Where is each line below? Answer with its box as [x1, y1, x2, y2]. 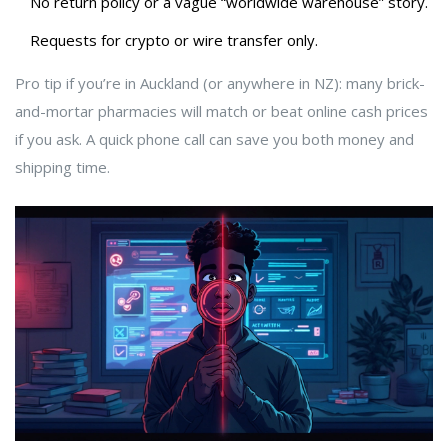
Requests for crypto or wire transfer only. [30, 30, 318, 51]
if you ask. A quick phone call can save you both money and [15, 129, 414, 150]
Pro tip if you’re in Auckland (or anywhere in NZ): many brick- [15, 73, 425, 94]
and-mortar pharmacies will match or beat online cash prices [15, 101, 428, 122]
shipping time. [15, 157, 110, 178]
